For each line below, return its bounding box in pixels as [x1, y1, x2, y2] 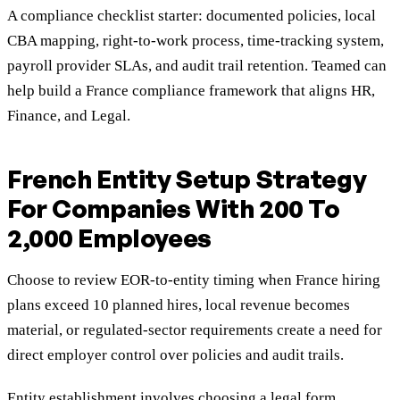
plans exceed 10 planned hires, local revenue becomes [7, 296, 350, 314]
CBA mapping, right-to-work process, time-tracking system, [7, 32, 384, 50]
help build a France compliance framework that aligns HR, [7, 82, 375, 100]
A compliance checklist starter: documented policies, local [7, 7, 376, 25]
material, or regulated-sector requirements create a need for [7, 321, 382, 339]
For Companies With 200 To [7, 193, 340, 225]
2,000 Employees [7, 222, 212, 254]
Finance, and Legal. [7, 107, 130, 125]
